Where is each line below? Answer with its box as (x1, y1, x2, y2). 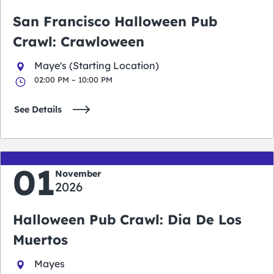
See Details (14, 103, 62, 115)
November (55, 168, 102, 179)
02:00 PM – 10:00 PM (34, 74, 113, 84)
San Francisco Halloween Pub (13, 12, 217, 30)
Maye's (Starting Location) (34, 59, 159, 72)
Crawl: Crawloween (13, 32, 144, 50)
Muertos (13, 231, 68, 248)
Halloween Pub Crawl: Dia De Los (13, 210, 242, 228)
